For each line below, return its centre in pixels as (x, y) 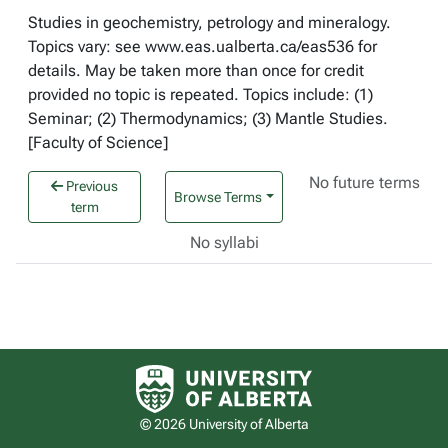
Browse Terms (218, 196)
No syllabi (224, 242)
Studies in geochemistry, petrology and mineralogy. (209, 22)
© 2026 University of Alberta (224, 424)
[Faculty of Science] (98, 142)
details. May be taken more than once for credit (196, 70)
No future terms (365, 182)
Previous (91, 186)
